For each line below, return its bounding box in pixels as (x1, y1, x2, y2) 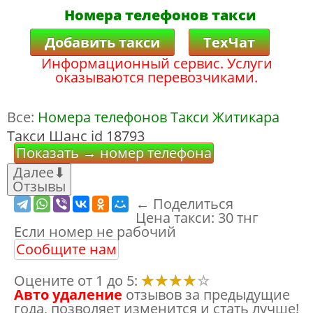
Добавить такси (44, 32, 160, 52)
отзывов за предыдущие (122, 285, 290, 304)
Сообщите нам (16, 240, 117, 259)
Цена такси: (136, 208, 218, 227)
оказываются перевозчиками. (55, 67, 258, 87)
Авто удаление (14, 285, 122, 304)
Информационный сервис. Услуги (41, 53, 272, 73)
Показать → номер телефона (16, 143, 212, 162)
